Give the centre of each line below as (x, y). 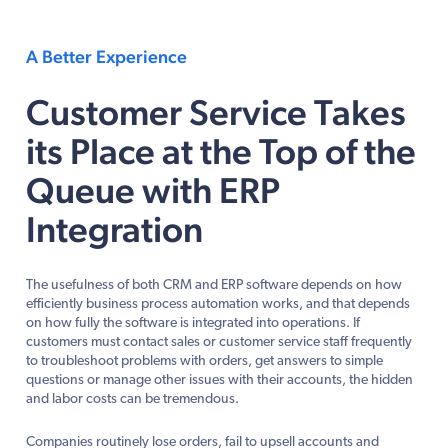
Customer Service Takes (216, 111)
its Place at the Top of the (221, 150)
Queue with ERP (153, 189)
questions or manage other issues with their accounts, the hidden (219, 380)
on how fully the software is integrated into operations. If (193, 323)
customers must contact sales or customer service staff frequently (219, 342)
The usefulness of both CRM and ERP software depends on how (214, 285)
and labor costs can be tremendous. (132, 399)
